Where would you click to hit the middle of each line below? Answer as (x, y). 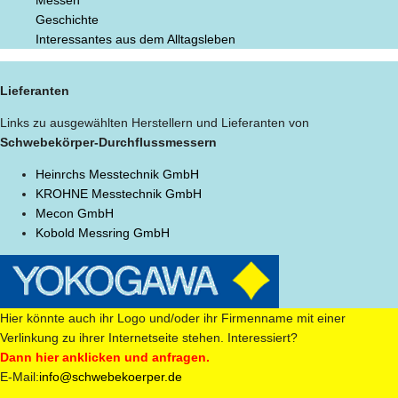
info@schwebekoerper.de (111, 376)
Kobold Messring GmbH (103, 232)
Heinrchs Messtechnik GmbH (117, 174)
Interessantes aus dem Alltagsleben (135, 39)
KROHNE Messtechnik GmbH (119, 193)
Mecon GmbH (75, 213)
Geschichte (67, 19)
